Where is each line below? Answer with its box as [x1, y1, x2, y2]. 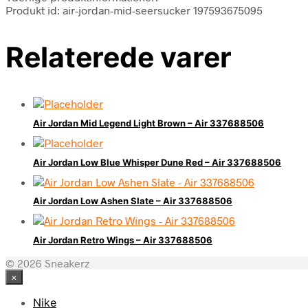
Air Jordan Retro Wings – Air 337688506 [33, 234, 212, 245]
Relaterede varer [5, 39, 232, 74]
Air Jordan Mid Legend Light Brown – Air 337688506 [33, 118, 264, 129]
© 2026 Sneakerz [5, 256, 89, 269]
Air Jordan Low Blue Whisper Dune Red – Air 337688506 [33, 156, 281, 168]
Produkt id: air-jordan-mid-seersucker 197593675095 [5, 3, 263, 16]
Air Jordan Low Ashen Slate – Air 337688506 [33, 195, 232, 207]
